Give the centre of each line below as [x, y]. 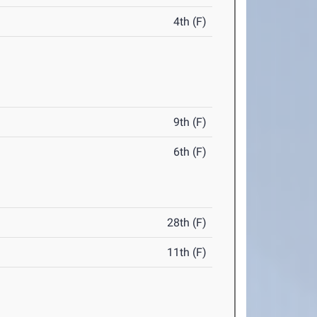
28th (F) [187, 223]
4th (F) [190, 22]
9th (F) [190, 122]
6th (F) [190, 152]
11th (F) [187, 253]
